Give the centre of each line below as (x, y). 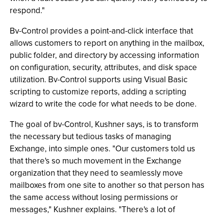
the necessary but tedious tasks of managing (91, 136)
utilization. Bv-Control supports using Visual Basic (99, 80)
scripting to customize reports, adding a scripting (98, 92)
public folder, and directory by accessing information (104, 55)
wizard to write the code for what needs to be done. (103, 104)
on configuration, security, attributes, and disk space (103, 67)
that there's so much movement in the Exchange (96, 161)
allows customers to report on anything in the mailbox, (107, 43)
